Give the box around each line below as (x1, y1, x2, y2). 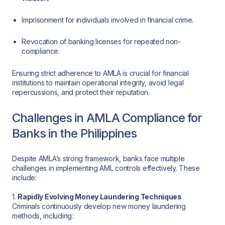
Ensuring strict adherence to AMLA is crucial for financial (12, 69, 189, 78)
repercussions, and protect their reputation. (12, 88, 150, 97)
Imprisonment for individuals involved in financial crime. (22, 15, 193, 24)
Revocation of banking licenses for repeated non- (22, 37, 181, 46)
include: (12, 173, 37, 182)
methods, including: (12, 211, 73, 220)
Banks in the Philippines (12, 126, 137, 141)
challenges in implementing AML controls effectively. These (12, 164, 200, 173)
